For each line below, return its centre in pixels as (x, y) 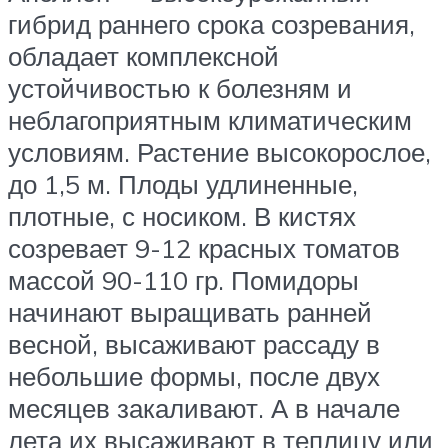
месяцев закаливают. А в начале (204, 408)
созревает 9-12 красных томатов (204, 248)
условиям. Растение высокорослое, (219, 152)
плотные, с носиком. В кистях (182, 216)
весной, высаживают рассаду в (194, 344)
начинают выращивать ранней (190, 312)
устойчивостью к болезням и (180, 88)
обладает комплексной (143, 56)
